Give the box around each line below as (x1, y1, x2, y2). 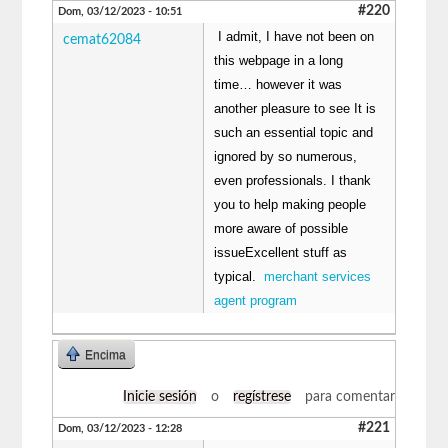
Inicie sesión (122, 389, 197, 404)
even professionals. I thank (214, 172, 372, 188)
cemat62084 (63, 32, 142, 47)
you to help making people (214, 196, 367, 212)
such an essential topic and (214, 124, 374, 140)
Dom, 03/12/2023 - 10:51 (58, 5, 183, 17)
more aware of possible (214, 220, 349, 236)
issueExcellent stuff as (214, 244, 348, 260)
